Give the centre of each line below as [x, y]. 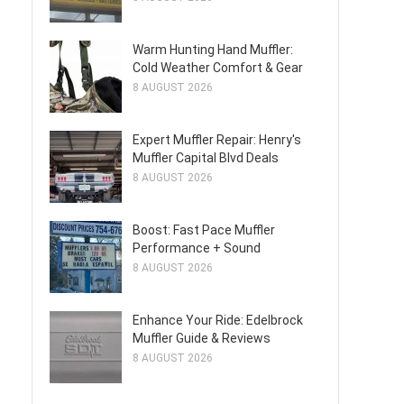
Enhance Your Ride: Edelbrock [218, 320]
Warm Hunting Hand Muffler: [213, 50]
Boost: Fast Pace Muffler [204, 230]
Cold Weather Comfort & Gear [218, 68]
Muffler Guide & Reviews [202, 338]
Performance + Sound [197, 248]
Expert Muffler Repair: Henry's [217, 140]
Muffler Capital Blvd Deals [206, 158]
